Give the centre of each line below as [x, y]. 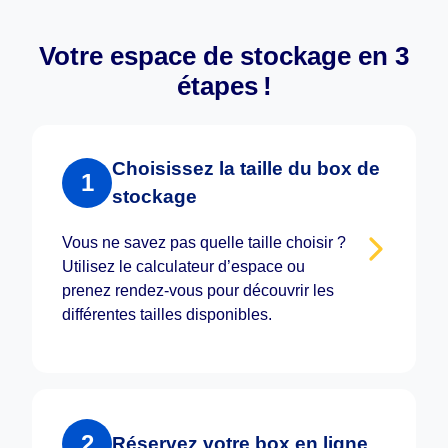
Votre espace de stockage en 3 [224, 55]
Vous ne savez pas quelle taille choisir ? [204, 242]
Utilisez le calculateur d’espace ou [183, 266]
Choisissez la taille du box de [246, 168]
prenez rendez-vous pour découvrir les [198, 290]
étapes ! [224, 85]
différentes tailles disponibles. [167, 314]
